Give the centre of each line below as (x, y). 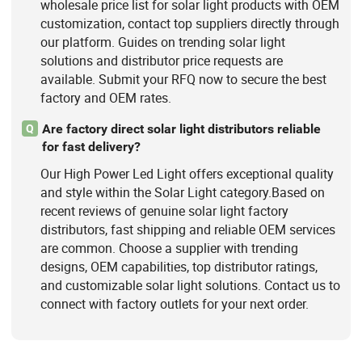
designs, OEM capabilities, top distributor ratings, (179, 267)
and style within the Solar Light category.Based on (182, 193)
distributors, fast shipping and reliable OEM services (187, 230)
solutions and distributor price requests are (161, 60)
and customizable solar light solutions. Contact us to (190, 286)
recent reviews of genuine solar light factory (164, 211)
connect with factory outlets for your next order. (174, 304)
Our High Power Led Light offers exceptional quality (187, 174)
